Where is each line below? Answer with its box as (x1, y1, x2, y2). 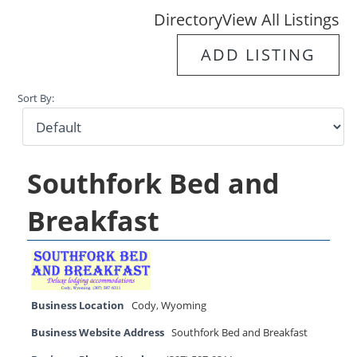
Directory (153, 8, 222, 30)
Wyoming (161, 299, 207, 313)
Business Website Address (31, 326, 165, 340)
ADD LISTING (200, 43, 316, 65)
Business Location (31, 299, 125, 313)
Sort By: (18, 92, 55, 106)
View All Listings (222, 8, 339, 30)
